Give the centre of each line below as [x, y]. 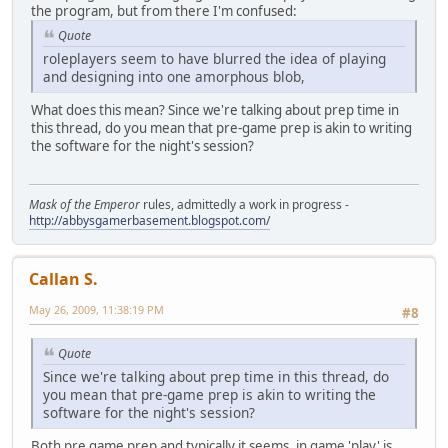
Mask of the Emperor [84, 204]
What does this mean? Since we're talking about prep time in [215, 109]
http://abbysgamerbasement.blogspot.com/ [149, 220]
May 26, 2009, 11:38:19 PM [96, 309]
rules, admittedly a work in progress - [244, 204]
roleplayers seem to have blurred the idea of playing [214, 58]
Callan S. [63, 278]
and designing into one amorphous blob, [174, 76]
